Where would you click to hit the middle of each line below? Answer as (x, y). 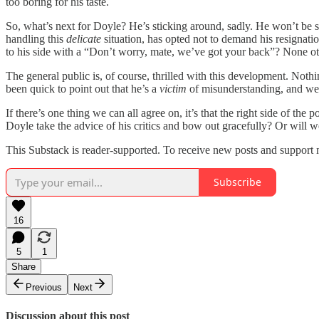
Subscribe (237, 182)
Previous (44, 287)
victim (173, 88)
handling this (36, 38)
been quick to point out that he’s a (83, 88)
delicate (84, 38)
